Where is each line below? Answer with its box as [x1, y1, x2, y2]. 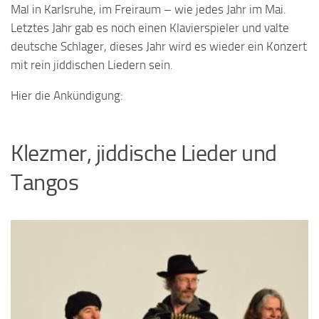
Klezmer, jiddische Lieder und [11, 139, 277, 167]
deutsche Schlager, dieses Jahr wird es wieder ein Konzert [11, 39, 307, 53]
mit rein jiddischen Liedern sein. [11, 58, 173, 72]
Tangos [11, 168, 78, 196]
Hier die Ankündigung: [11, 88, 123, 103]
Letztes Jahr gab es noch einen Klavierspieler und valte [11, 21, 289, 35]
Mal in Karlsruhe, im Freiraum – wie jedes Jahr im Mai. [11, 2, 286, 16]
